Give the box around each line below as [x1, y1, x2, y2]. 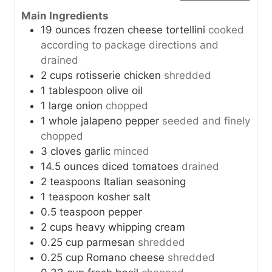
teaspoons [50, 175, 101, 188]
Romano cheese [86, 251, 165, 263]
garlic [84, 144, 110, 157]
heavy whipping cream [76, 220, 185, 233]
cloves [50, 144, 81, 157]
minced [114, 144, 149, 157]
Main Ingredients [21, 9, 109, 22]
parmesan [86, 236, 135, 248]
